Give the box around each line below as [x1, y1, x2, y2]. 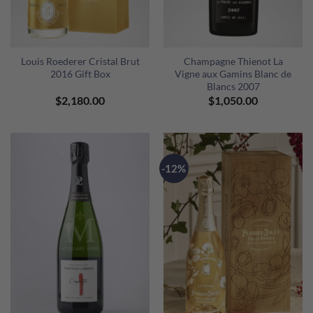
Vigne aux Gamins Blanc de [175, 68, 291, 80]
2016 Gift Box [50, 68, 110, 80]
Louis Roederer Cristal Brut [20, 55, 140, 68]
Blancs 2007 [206, 80, 260, 93]
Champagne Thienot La [183, 55, 283, 68]
